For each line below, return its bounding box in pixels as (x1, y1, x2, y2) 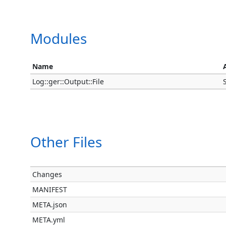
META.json (32, 199, 68, 209)
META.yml (32, 214, 66, 224)
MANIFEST (32, 184, 68, 194)
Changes (32, 169, 63, 179)
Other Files (30, 132, 102, 151)
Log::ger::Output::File (32, 76, 104, 86)
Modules (30, 28, 87, 48)
